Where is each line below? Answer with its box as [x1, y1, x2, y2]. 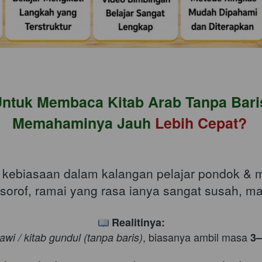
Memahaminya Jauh [12, 112, 155, 133]
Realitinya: [111, 214, 165, 230]
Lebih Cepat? [154, 112, 251, 133]
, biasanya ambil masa [142, 229, 250, 244]
